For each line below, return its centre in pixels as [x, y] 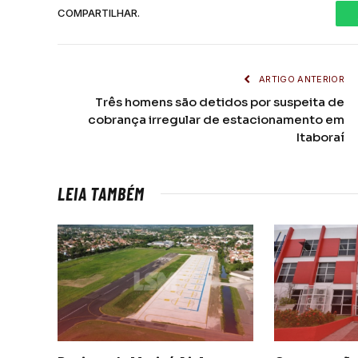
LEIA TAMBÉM [101, 193]
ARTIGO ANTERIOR [300, 79]
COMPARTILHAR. [99, 13]
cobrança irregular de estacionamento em [216, 119]
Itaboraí [320, 137]
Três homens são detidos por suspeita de [220, 101]
